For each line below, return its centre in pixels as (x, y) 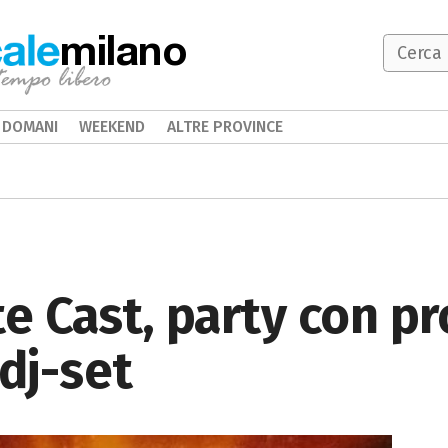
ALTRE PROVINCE (224, 126)
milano (124, 49)
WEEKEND (112, 126)
